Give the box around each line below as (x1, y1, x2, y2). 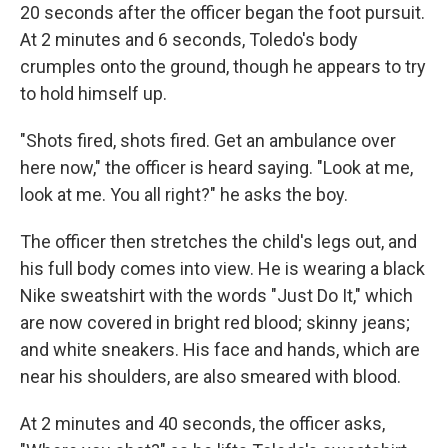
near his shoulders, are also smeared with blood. (20, 366, 401, 387)
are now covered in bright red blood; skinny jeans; (20, 312, 410, 333)
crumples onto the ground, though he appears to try (20, 56, 426, 77)
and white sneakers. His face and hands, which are (20, 339, 420, 360)
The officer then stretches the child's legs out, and (20, 231, 417, 252)
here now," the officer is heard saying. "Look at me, (20, 157, 413, 178)
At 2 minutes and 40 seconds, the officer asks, (20, 413, 385, 434)
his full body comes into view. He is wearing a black (20, 258, 425, 279)
